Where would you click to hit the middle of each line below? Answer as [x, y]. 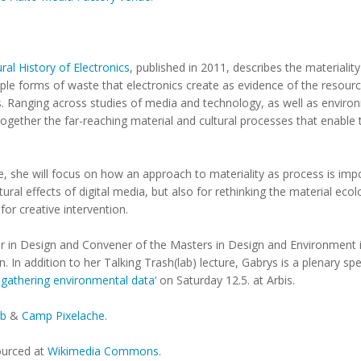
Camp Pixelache [63, 315]
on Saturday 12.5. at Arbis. [226, 280]
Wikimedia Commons [103, 351]
